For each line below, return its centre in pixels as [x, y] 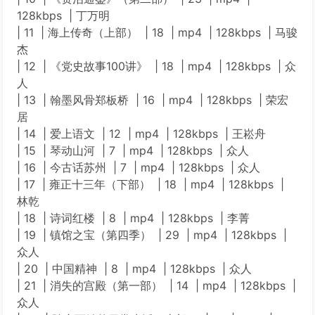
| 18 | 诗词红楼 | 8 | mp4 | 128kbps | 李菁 [133, 218]
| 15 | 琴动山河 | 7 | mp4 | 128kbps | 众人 [133, 150]
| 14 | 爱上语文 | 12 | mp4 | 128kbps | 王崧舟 [141, 134]
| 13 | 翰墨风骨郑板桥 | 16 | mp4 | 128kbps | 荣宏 [153, 100]
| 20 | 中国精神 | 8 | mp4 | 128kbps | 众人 [134, 269]
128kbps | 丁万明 [63, 15]
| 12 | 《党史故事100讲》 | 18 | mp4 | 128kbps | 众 [156, 66]
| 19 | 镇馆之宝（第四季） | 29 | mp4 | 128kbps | [152, 235]
